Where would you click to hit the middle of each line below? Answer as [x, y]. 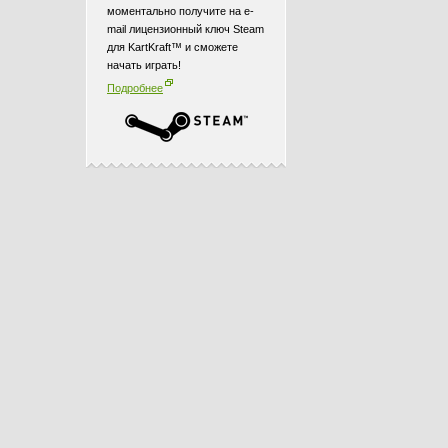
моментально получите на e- [180, 11]
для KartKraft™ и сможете [172, 47]
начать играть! [144, 65]
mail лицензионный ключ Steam [185, 29]
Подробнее [135, 88]
